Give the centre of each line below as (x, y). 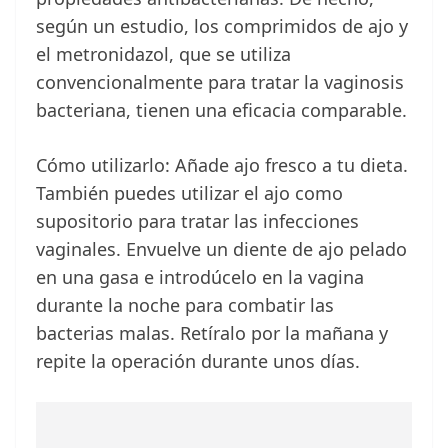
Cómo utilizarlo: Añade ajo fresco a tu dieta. (222, 165)
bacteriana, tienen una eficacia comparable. (221, 110)
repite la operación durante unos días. (198, 361)
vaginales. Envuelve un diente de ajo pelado (221, 249)
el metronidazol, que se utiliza (163, 54)
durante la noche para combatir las (185, 305)
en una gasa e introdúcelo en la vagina (200, 277)
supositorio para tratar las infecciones (197, 221)
